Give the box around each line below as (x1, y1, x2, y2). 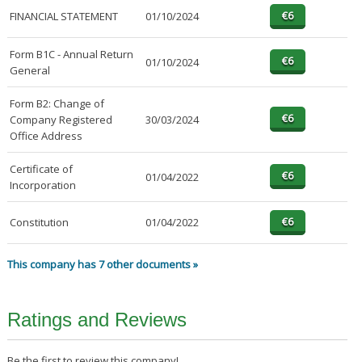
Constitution (9, 215, 69, 230)
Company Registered (9, 112, 112, 128)
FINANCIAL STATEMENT (9, 9, 118, 24)
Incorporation (9, 178, 76, 193)
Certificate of (9, 162, 73, 177)
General (9, 63, 50, 78)
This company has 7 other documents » (6, 257, 198, 272)
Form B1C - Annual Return (9, 47, 133, 62)
